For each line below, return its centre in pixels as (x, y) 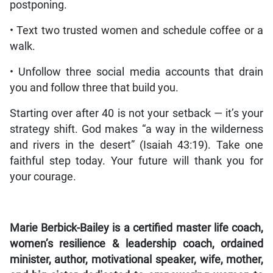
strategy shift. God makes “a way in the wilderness (136, 129)
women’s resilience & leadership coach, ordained (136, 244)
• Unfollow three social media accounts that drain (136, 72)
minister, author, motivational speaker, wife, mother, (136, 260)
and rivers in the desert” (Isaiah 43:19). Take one (136, 145)
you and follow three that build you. (94, 88)
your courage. (43, 177)
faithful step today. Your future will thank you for (136, 161)
